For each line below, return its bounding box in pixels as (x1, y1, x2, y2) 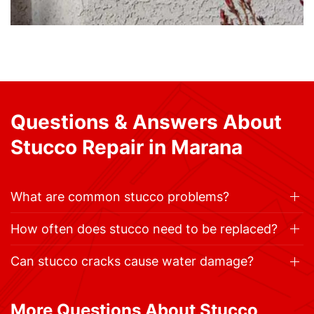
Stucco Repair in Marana (11, 135, 243, 159)
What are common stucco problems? (11, 189, 229, 204)
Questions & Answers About (11, 109, 282, 134)
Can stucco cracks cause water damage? (11, 254, 254, 269)
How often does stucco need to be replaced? (11, 221, 278, 237)
